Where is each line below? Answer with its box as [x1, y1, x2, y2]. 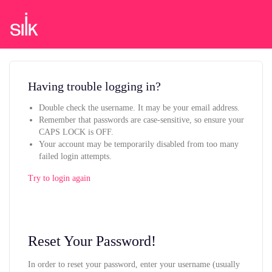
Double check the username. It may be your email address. [39, 103, 240, 112]
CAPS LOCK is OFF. [39, 127, 114, 137]
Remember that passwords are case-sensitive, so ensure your [39, 115, 244, 124]
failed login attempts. [39, 152, 112, 161]
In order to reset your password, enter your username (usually [28, 260, 240, 269]
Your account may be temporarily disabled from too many [39, 140, 239, 149]
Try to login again [28, 174, 90, 183]
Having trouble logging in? [28, 80, 161, 93]
